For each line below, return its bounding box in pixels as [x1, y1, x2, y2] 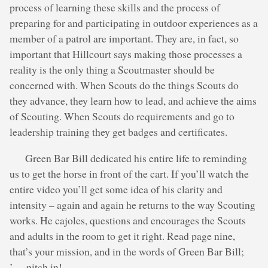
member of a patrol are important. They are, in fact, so [10, 31, 239, 46]
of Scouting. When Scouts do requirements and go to [10, 109, 234, 124]
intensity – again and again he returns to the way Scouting [10, 197, 255, 212]
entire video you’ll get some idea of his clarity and [10, 181, 223, 196]
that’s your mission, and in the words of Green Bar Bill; [10, 243, 244, 258]
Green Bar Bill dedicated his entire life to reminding [25, 150, 248, 165]
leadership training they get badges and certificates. [10, 124, 227, 139]
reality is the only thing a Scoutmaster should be [10, 62, 215, 77]
